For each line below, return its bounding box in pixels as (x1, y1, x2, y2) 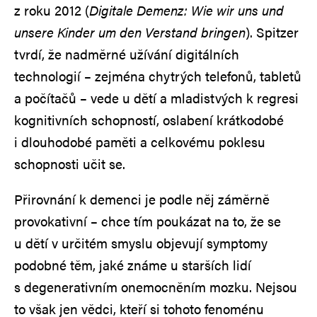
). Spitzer (246, 22, 299, 42)
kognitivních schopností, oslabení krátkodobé (14, 110, 284, 129)
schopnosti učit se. (14, 154, 125, 173)
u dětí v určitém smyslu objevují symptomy (14, 233, 267, 253)
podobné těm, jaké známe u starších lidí (14, 255, 251, 275)
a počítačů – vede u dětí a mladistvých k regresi (14, 88, 299, 108)
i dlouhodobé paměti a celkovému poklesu (14, 132, 265, 151)
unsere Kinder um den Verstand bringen (14, 22, 246, 42)
